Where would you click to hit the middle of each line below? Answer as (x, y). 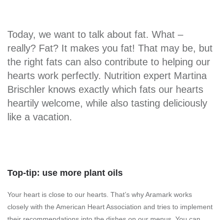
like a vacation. (40, 117)
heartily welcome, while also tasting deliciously (107, 103)
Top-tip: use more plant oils (65, 173)
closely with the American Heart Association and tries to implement (110, 207)
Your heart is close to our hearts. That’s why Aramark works (100, 194)
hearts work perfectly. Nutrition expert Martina (107, 76)
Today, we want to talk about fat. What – (95, 34)
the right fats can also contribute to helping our (109, 62)
